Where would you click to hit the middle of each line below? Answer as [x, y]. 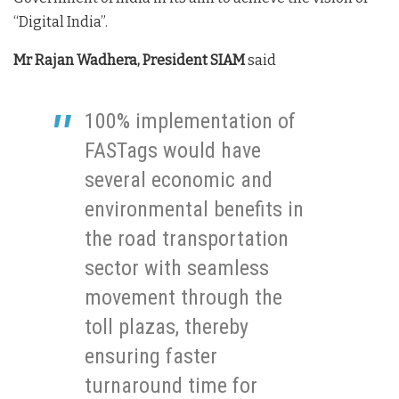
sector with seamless [177, 269]
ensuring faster [151, 357]
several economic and [179, 180]
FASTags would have [173, 151]
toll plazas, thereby [167, 327]
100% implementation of [190, 122]
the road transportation [187, 239]
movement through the [183, 298]
